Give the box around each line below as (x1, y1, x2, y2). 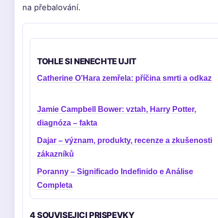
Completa (37, 181, 73, 189)
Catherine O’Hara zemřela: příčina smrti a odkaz (37, 74, 212, 82)
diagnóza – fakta (37, 119, 97, 127)
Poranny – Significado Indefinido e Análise (37, 167, 193, 176)
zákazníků (37, 150, 74, 158)
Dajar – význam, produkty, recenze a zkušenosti (37, 136, 212, 145)
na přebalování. (22, 2, 81, 12)
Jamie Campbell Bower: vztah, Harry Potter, (37, 105, 196, 113)
